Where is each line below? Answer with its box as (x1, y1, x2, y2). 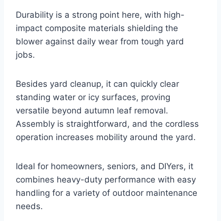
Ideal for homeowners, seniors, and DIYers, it (16, 161, 193, 171)
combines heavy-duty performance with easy (16, 174, 196, 184)
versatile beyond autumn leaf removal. (16, 105, 168, 115)
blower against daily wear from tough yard (16, 36, 184, 46)
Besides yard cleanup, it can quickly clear (16, 78, 179, 89)
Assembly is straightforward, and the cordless (16, 118, 199, 129)
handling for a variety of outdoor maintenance (16, 187, 197, 198)
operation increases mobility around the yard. (16, 132, 196, 142)
